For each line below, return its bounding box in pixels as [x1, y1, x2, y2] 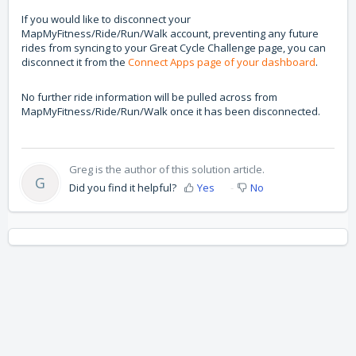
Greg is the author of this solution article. [69, 161, 265, 176]
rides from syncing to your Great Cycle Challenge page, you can [21, 40, 326, 55]
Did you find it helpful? [69, 180, 176, 195]
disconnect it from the [21, 54, 128, 69]
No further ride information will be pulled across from [21, 89, 277, 104]
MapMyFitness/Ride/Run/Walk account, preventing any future [21, 25, 319, 41]
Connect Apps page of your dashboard [128, 54, 315, 69]
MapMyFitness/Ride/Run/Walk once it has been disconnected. [21, 103, 323, 118]
